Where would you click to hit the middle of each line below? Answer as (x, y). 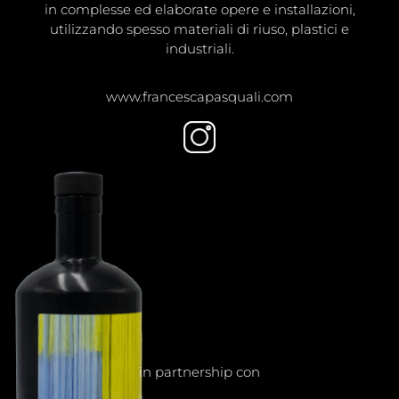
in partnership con (199, 372)
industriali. (199, 49)
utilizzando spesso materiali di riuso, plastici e (199, 29)
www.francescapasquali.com (199, 96)
